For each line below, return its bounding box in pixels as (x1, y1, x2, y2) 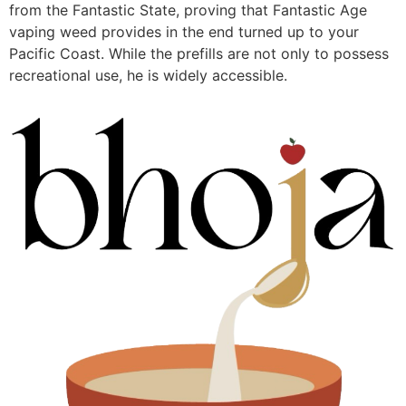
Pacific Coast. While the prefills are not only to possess (9, 44, 389, 63)
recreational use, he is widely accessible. (9, 66, 287, 85)
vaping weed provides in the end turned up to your (9, 23, 359, 42)
